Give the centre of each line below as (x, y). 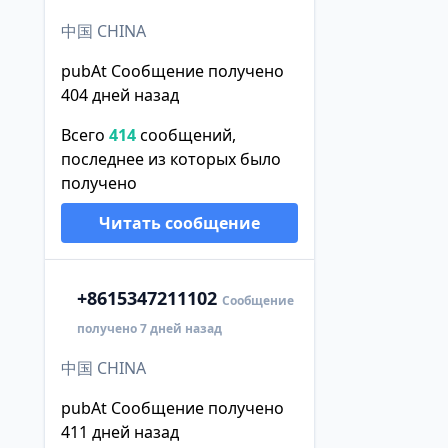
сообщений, (185, 134)
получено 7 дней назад (149, 328)
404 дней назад (119, 94)
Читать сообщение (179, 222)
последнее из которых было (170, 158)
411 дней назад (119, 431)
